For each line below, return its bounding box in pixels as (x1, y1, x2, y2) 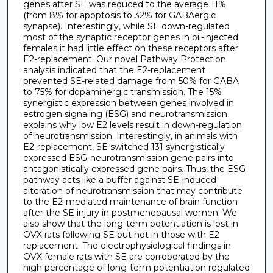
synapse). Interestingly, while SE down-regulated (23, 20, 230, 32)
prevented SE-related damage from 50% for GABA (23, 75, 239, 87)
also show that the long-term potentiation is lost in (23, 218, 238, 229)
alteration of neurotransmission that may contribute (23, 185, 243, 196)
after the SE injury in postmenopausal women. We (23, 207, 237, 218)
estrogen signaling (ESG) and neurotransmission (23, 108, 227, 119)
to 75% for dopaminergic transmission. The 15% (23, 86, 222, 97)
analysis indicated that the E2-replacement (23, 64, 205, 76)
